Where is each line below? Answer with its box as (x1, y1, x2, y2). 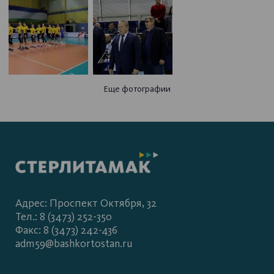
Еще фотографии (103, 83, 171, 94)
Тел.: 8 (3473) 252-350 (15, 210, 112, 224)
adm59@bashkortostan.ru (15, 237, 133, 251)
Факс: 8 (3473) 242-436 (15, 224, 117, 237)
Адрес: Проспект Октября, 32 (15, 197, 157, 210)
